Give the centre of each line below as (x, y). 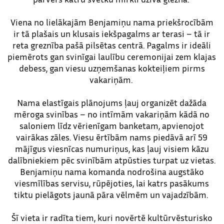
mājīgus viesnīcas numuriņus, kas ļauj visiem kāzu (112, 148)
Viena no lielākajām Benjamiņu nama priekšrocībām (112, 22)
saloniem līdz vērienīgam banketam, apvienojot (112, 125)
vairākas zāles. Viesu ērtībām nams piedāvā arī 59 (112, 137)
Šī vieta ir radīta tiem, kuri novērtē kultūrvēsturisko (112, 217)
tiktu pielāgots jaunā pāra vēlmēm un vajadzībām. (112, 194)
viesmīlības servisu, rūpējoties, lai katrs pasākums (112, 183)
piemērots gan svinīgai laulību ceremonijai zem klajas (112, 56)
